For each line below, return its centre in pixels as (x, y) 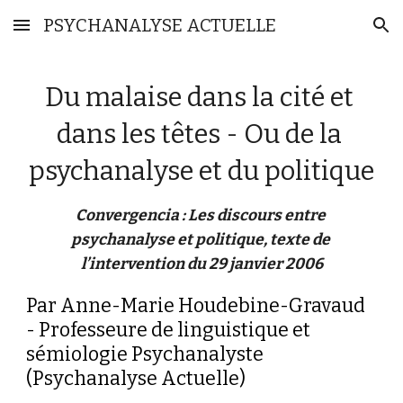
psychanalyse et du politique (201, 171)
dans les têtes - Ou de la (199, 134)
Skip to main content (78, 33)
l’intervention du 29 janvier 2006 (201, 264)
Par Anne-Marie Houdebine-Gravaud (196, 306)
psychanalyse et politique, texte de (200, 240)
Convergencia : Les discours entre (200, 215)
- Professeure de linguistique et (169, 330)
